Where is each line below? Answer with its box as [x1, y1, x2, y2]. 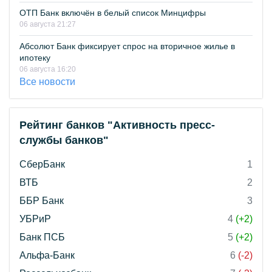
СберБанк [19, 159, 65, 170]
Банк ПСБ [19, 232, 65, 243]
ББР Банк [19, 195, 64, 206]
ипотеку [19, 53, 50, 63]
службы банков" [19, 134, 109, 147]
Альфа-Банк [19, 250, 75, 261]
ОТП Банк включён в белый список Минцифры [19, 8, 206, 18]
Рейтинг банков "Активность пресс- [19, 119, 215, 132]
